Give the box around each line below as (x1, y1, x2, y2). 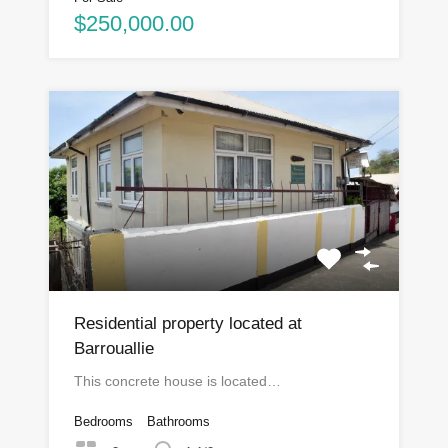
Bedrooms (74, 413, 133, 429)
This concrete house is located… (74, 372, 281, 389)
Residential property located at (74, 313, 302, 333)
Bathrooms (147, 413, 210, 429)
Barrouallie (74, 338, 154, 358)
